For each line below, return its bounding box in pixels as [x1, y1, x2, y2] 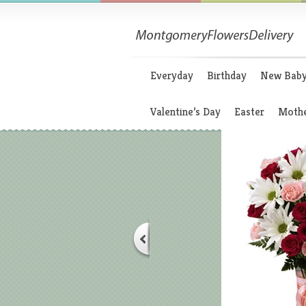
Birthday [207, 68, 247, 83]
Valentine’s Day [150, 105, 221, 119]
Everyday [150, 68, 193, 83]
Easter [234, 105, 264, 119]
